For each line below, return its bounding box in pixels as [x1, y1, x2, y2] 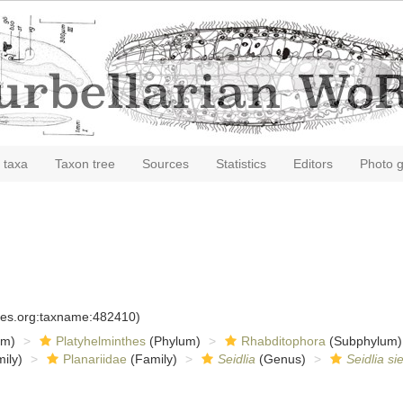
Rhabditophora [240, 334, 326, 348]
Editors [293, 157, 333, 171]
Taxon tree [55, 157, 115, 171]
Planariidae [62, 352, 127, 366]
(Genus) [255, 352, 306, 366]
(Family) [126, 352, 177, 366]
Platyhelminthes [55, 334, 146, 348]
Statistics [216, 157, 266, 171]
